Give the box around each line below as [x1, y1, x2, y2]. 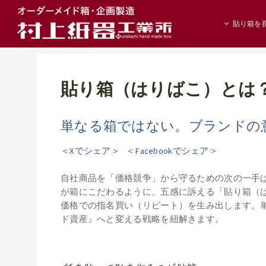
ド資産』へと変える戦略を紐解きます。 [61, 213, 224, 224]
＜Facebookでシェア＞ [125, 145, 218, 156]
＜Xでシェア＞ [61, 145, 121, 156]
